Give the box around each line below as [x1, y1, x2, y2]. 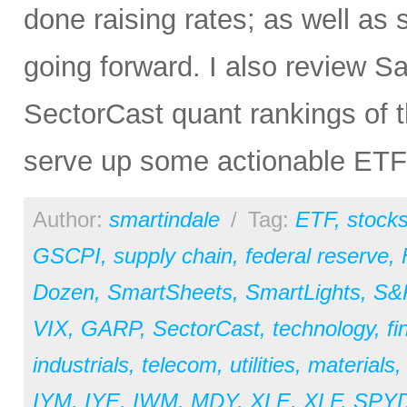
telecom [142, 352, 217, 377]
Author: [33, 207, 109, 232]
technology [273, 316, 374, 341]
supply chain [114, 243, 233, 268]
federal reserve [245, 243, 389, 268]
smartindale [109, 207, 220, 232]
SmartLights [245, 280, 361, 304]
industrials [33, 352, 129, 377]
